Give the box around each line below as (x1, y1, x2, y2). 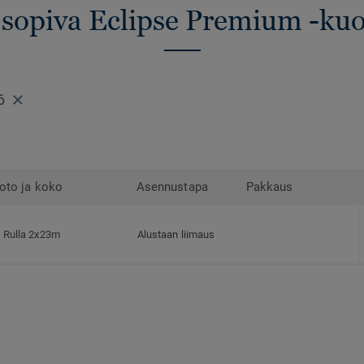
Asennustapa (136, 180, 208, 195)
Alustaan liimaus (137, 228, 215, 241)
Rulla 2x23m (3, 228, 60, 241)
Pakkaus (246, 180, 293, 195)
